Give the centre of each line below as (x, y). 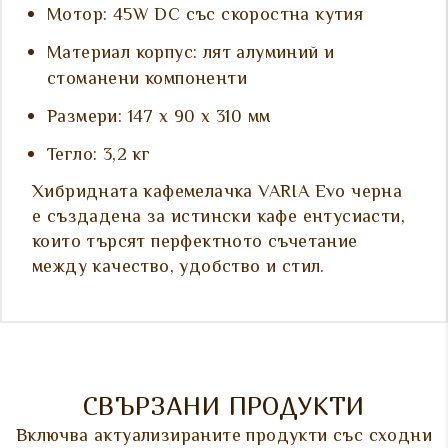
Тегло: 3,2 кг (99, 156)
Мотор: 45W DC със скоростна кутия (205, 16)
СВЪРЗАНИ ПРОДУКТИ (224, 406)
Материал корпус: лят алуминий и (191, 54)
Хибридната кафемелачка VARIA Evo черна (217, 193)
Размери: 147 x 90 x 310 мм (159, 118)
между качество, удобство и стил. (178, 268)
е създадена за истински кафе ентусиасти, (218, 218)
